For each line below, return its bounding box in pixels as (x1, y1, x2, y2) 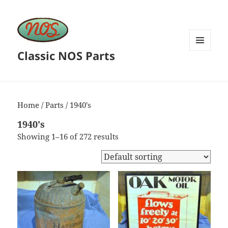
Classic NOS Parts (17, 48, 116, 64)
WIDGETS (189, 68, 218, 77)
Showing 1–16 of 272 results (17, 131, 119, 142)
